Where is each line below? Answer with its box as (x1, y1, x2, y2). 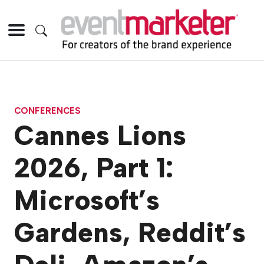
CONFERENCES (14, 105, 81, 116)
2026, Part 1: (14, 151, 173, 185)
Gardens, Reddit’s (14, 216, 246, 250)
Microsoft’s (14, 184, 160, 217)
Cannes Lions (14, 119, 186, 153)
